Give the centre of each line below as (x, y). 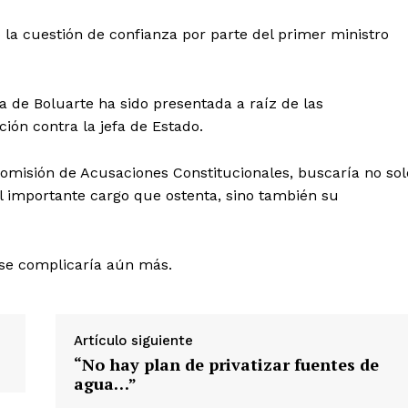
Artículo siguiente (133, 341)
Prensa (195, 302)
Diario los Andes (275, 204)
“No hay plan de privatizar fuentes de (226, 365)
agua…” (105, 384)
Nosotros (202, 247)
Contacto (204, 274)
